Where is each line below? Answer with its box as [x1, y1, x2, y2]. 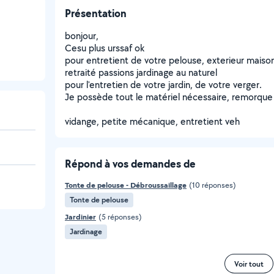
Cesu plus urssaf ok [65, 42, 144, 54]
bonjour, [65, 29, 98, 42]
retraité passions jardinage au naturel [65, 66, 217, 79]
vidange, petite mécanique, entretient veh [65, 115, 240, 128]
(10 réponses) [189, 180, 236, 190]
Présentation [65, 6, 127, 21]
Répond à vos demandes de [65, 156, 196, 171]
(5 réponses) [98, 212, 142, 222]
